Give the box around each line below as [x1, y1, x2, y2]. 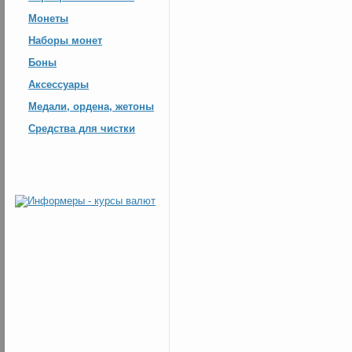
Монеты [28, 13, 68, 24]
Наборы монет [28, 35, 102, 46]
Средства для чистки [28, 123, 135, 134]
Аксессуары [28, 79, 89, 90]
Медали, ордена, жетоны [28, 101, 154, 112]
